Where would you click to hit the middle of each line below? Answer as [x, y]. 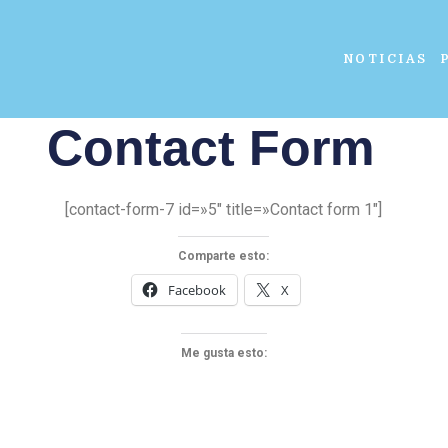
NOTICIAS [385, 58]
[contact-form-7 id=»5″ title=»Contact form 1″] [224, 209]
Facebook [196, 290]
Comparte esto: [224, 256]
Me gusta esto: [223, 353]
